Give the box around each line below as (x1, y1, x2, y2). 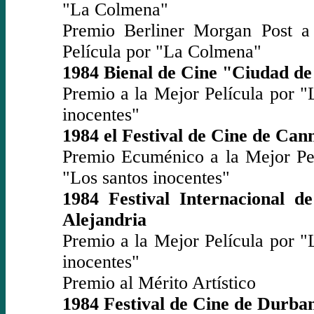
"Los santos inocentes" (62, 167, 230, 188)
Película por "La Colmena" (62, 41, 261, 62)
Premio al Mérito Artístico (62, 272, 256, 293)
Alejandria (62, 209, 146, 230)
